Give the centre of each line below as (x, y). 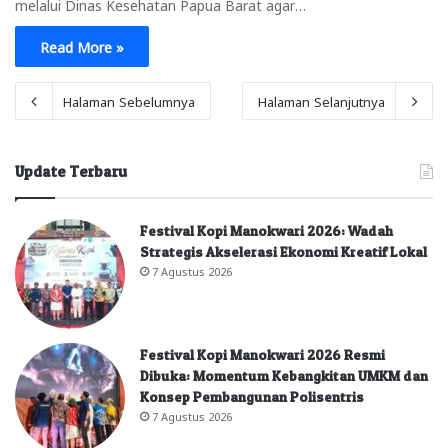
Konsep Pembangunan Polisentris (252, 396)
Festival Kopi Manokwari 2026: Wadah (266, 230)
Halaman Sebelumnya (129, 100)
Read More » (82, 45)
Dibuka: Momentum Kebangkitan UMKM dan (284, 375)
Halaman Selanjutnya (321, 100)
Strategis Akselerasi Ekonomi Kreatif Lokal (283, 251)
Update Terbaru (71, 171)
